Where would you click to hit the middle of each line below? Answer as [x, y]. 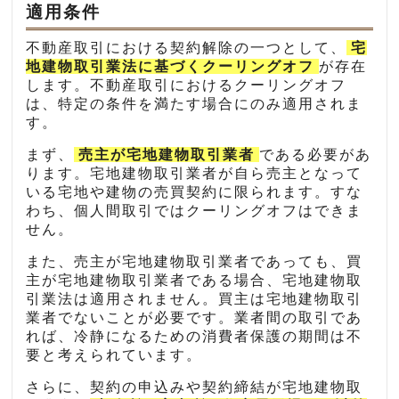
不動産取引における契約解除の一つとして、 [187, 47]
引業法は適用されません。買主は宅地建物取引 [195, 298]
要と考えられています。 [114, 354]
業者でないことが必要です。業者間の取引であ [195, 317]
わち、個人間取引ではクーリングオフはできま [195, 210]
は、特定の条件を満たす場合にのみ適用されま [195, 103]
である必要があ [316, 154]
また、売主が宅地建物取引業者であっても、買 [195, 261]
